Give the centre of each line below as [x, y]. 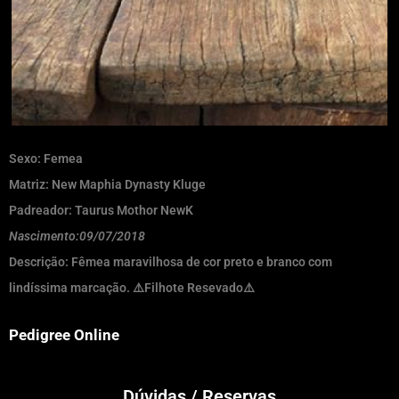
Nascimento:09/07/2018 [77, 236]
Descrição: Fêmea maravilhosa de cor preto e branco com [171, 261]
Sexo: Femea [46, 158]
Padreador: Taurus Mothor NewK [101, 210]
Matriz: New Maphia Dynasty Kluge [107, 184]
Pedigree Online [64, 334]
